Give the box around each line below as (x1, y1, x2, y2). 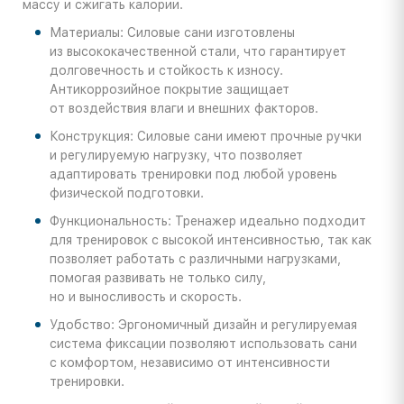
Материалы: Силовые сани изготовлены (50, 25, 295, 41)
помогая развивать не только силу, (50, 271, 266, 286)
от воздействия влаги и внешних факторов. (50, 101, 318, 116)
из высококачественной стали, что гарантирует (50, 44, 346, 60)
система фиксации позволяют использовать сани (50, 336, 357, 352)
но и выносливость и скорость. (50, 289, 242, 305)
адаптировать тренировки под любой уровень (50, 167, 337, 182)
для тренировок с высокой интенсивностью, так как (50, 233, 372, 248)
